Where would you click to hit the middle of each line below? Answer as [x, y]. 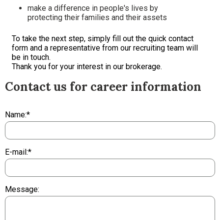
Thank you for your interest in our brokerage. [87, 67]
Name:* [17, 115]
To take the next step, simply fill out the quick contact [103, 39]
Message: [22, 190]
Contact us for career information [103, 87]
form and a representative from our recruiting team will [105, 48]
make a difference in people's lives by [93, 8]
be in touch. [31, 57]
